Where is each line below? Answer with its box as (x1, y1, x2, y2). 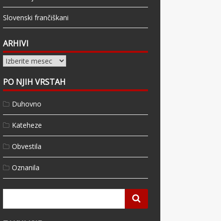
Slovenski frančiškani (3, 13, 69, 23)
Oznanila (12, 163, 40, 173)
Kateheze (12, 120, 42, 130)
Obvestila (12, 142, 42, 151)
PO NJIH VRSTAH (3, 76, 66, 88)
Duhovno (12, 99, 42, 109)
